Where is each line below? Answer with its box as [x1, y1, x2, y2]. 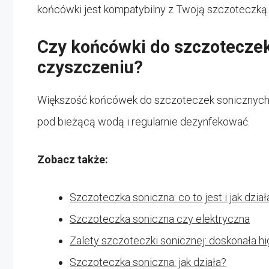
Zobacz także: [37, 153, 108, 166]
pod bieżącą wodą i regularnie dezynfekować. [37, 115, 250, 128]
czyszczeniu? [37, 56, 143, 77]
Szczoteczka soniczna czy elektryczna [70, 212, 250, 225]
